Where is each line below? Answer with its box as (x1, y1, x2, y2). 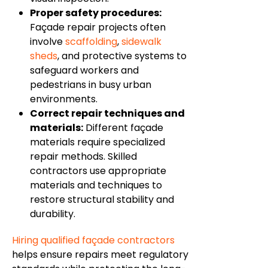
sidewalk (121, 35, 162, 49)
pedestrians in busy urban (30, 78, 151, 92)
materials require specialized (30, 135, 165, 150)
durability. (30, 207, 75, 221)
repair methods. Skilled (30, 150, 137, 164)
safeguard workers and (30, 63, 139, 78)
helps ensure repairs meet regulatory (12, 248, 188, 262)
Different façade (83, 121, 163, 135)
